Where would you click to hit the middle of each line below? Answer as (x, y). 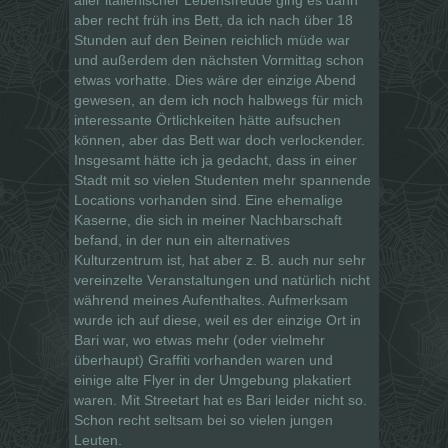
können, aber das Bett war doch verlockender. (219, 139)
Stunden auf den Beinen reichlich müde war (212, 39)
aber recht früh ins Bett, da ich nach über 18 (213, 19)
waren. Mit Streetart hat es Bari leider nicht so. (220, 399)
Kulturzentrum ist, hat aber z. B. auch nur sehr (220, 259)
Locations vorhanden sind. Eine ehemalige (208, 199)
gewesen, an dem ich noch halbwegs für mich (218, 99)
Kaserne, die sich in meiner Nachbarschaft (208, 219)
